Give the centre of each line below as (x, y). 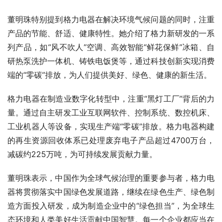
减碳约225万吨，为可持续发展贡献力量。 (82, 154)
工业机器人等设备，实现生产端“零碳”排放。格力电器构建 (111, 127)
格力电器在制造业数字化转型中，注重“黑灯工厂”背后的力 (111, 99)
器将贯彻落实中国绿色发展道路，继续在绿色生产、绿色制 (111, 192)
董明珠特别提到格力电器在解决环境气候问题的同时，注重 (111, 20)
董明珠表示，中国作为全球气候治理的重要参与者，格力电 (111, 178)
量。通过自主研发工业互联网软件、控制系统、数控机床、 (111, 113)
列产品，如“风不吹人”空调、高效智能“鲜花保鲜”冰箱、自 (111, 47)
